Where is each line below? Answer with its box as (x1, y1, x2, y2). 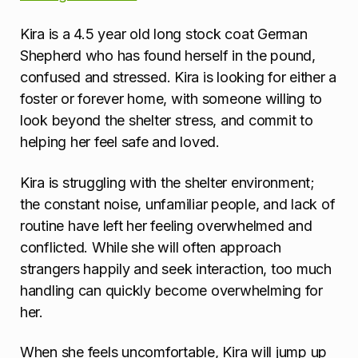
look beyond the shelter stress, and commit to (20, 112, 313, 129)
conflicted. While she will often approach (20, 238, 281, 256)
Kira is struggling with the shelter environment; (20, 173, 315, 191)
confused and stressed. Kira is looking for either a (20, 69, 337, 86)
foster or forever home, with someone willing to (20, 90, 323, 108)
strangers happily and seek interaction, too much (20, 260, 332, 277)
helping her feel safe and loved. (20, 133, 220, 151)
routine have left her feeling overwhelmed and (20, 217, 312, 234)
